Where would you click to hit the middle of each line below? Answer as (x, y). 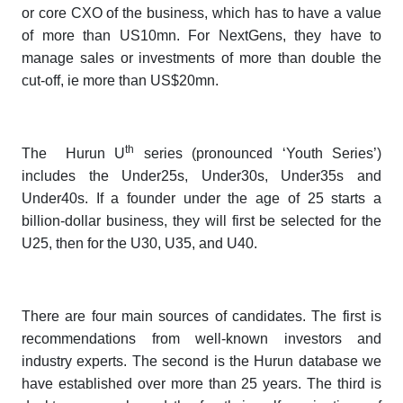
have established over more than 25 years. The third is (201, 384)
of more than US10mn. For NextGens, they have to (201, 36)
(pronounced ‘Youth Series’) (282, 154)
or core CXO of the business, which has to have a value (201, 13)
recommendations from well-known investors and (201, 339)
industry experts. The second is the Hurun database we (201, 362)
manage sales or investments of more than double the (201, 58)
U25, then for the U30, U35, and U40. (139, 244)
